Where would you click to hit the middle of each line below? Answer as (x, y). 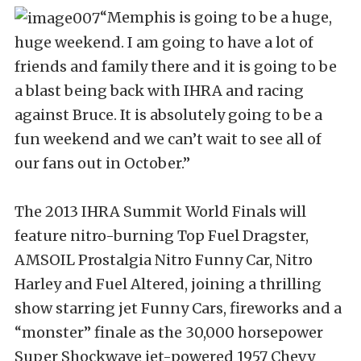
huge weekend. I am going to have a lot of (164, 42)
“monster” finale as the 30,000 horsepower (169, 332)
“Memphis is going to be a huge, (216, 17)
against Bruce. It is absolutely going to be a (168, 115)
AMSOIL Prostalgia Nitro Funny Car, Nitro (164, 260)
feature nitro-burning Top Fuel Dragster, (162, 236)
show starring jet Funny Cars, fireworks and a (178, 308)
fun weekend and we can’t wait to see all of (168, 139)
